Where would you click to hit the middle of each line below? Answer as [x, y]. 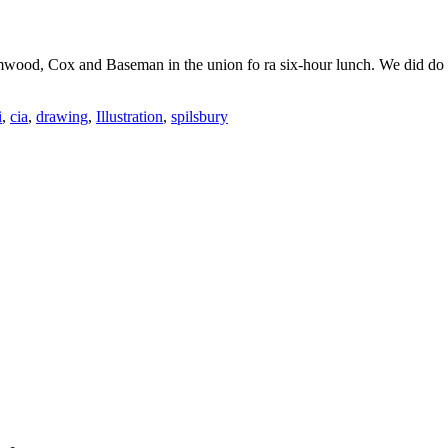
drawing [62, 116]
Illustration [129, 116]
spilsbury [199, 116]
